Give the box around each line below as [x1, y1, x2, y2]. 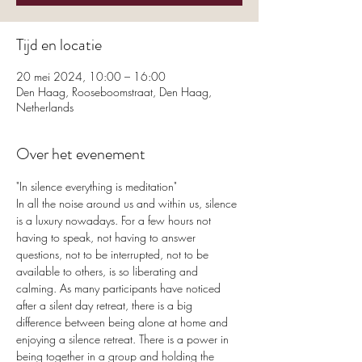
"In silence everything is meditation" [16, 179, 177, 194]
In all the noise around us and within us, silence [16, 196, 240, 211]
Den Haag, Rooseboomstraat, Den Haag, [16, 84, 212, 99]
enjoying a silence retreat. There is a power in [16, 331, 232, 347]
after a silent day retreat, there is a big [16, 297, 196, 313]
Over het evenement [16, 142, 145, 166]
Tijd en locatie [16, 33, 102, 57]
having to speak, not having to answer [16, 229, 199, 245]
